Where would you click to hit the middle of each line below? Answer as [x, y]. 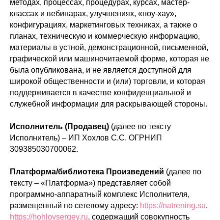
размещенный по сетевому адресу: [75, 206]
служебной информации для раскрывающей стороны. [109, 104]
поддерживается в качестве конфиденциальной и [100, 93]
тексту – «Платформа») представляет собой [90, 183]
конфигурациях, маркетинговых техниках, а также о [104, 25]
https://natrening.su [173, 206]
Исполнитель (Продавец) [59, 126]
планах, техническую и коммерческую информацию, [105, 36]
